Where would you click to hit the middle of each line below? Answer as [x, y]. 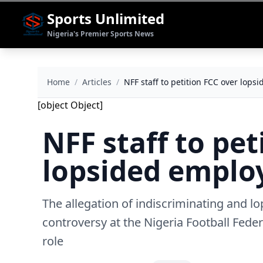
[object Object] [70, 105]
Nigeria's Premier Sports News [100, 34]
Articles [97, 82]
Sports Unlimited [106, 18]
